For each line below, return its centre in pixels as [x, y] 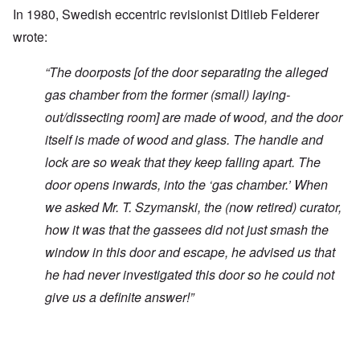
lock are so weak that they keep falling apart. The [183, 162]
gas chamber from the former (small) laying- [168, 95]
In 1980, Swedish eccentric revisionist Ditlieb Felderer [166, 14]
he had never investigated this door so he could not [190, 275]
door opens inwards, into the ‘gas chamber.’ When [186, 185]
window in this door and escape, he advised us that [190, 252]
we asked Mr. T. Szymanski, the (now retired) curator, [193, 207]
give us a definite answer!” [119, 297]
